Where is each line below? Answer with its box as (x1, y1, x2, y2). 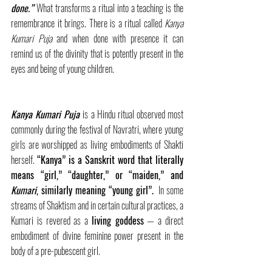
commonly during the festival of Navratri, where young (11, 122, 183, 137)
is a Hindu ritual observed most (83, 107, 183, 121)
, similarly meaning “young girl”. (36, 183, 154, 197)
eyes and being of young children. (11, 61, 114, 76)
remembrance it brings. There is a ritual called (11, 16, 165, 30)
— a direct (143, 213, 184, 228)
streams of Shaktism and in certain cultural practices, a (11, 198, 183, 212)
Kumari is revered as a (11, 213, 92, 228)
